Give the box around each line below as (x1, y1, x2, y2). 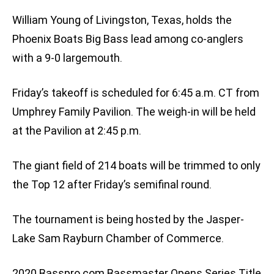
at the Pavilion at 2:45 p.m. (12, 124, 141, 138)
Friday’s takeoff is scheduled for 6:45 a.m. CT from (12, 86, 259, 100)
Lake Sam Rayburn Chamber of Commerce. (12, 232, 226, 245)
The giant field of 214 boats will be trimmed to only (12, 159, 261, 172)
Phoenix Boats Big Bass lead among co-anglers (12, 32, 243, 46)
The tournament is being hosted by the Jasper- (12, 213, 244, 226)
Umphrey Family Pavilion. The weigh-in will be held (12, 105, 256, 119)
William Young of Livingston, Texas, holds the (12, 13, 232, 27)
